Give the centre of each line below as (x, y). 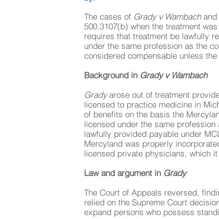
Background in (112, 76)
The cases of (109, 17)
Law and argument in (124, 174)
